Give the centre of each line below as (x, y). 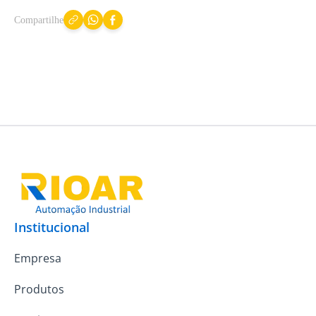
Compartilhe (39, 20)
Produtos (39, 289)
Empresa (38, 258)
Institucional (52, 227)
